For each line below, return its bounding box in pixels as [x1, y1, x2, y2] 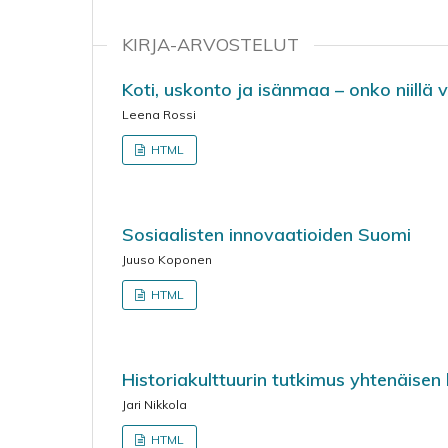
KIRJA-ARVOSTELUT [122, 33, 299, 56]
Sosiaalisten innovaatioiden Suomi [122, 223, 411, 246]
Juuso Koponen [122, 252, 212, 267]
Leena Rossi [122, 107, 196, 122]
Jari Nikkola [122, 397, 187, 412]
